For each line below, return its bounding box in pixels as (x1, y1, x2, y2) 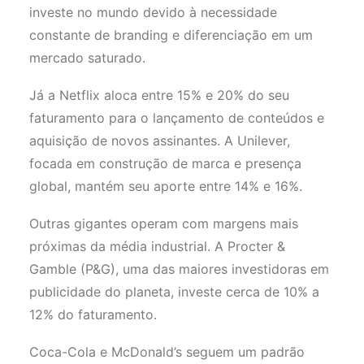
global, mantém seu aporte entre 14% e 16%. (29, 178, 302, 194)
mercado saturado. (29, 50, 149, 66)
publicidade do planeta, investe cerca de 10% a (29, 284, 319, 300)
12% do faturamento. (29, 306, 161, 323)
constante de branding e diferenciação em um (29, 27, 313, 43)
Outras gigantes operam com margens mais (29, 215, 298, 232)
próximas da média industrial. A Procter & (29, 238, 285, 254)
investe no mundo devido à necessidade (29, 4, 277, 20)
